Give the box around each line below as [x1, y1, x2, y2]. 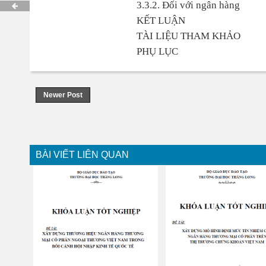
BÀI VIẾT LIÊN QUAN [35, 150, 129, 160]
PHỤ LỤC [136, 46, 178, 57]
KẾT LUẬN [136, 15, 185, 26]
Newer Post [43, 91, 83, 99]
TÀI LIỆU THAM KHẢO [136, 30, 240, 42]
